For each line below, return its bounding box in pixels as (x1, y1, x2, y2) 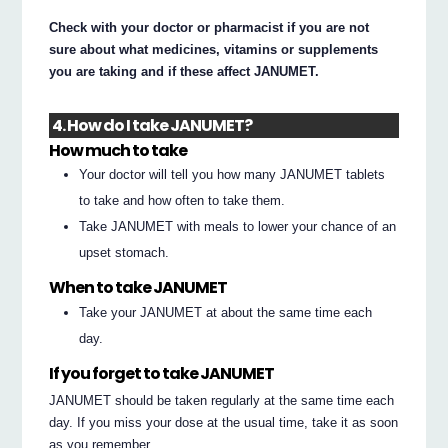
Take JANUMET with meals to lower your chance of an (79, 218, 397, 234)
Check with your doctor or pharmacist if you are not (49, 20, 370, 36)
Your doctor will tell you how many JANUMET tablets (79, 166, 386, 182)
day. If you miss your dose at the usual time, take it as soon (49, 414, 399, 430)
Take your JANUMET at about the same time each (79, 304, 373, 320)
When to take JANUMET (49, 276, 228, 300)
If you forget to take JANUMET (49, 362, 275, 386)
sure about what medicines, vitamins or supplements (49, 42, 379, 58)
